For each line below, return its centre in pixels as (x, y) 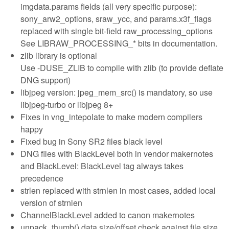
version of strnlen (51, 202)
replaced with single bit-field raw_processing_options (117, 31)
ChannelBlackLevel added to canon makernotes (108, 215)
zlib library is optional (59, 55)
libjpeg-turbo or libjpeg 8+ (67, 104)
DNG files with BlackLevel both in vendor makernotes (117, 153)
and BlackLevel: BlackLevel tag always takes (102, 166)
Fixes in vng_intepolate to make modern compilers (111, 117)
